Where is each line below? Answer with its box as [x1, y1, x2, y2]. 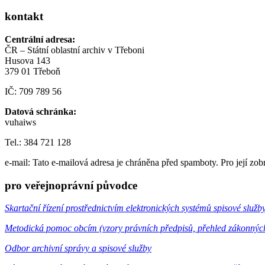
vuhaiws [5, 117, 36, 127]
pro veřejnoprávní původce [5, 179, 137, 192]
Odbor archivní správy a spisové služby [5, 243, 151, 254]
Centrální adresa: [5, 34, 75, 44]
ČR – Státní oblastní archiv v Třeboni [5, 44, 144, 55]
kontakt [5, 10, 43, 23]
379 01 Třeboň [5, 66, 60, 76]
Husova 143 [5, 55, 50, 66]
